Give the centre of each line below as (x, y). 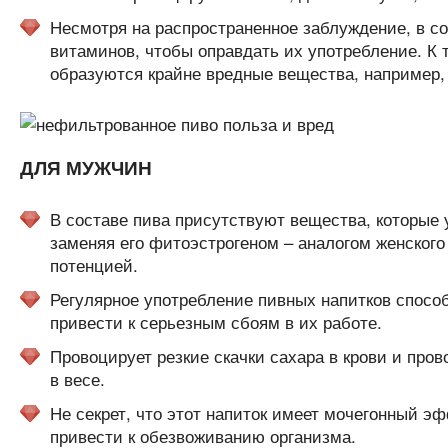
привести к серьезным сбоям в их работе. (215, 321)
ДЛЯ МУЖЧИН (85, 167)
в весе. (77, 378)
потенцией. (93, 264)
